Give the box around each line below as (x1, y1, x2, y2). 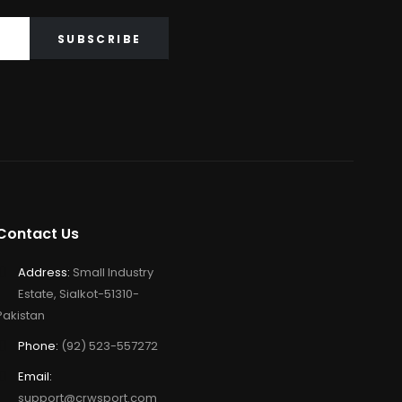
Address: (18, 264, 71, 282)
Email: (18, 368, 53, 386)
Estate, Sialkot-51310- (18, 285, 140, 303)
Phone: (18, 337, 59, 355)
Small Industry (73, 264, 154, 282)
